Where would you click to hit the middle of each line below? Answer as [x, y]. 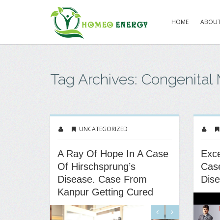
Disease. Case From [102, 179]
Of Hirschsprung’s [96, 166]
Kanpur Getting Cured [105, 192]
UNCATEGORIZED [103, 129]
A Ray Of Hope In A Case [113, 154]
